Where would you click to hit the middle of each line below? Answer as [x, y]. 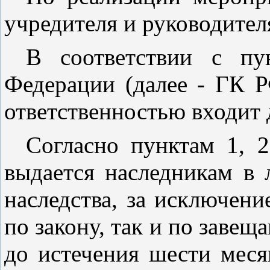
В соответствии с [133, 57]
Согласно [79, 145]
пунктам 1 [185, 145]
